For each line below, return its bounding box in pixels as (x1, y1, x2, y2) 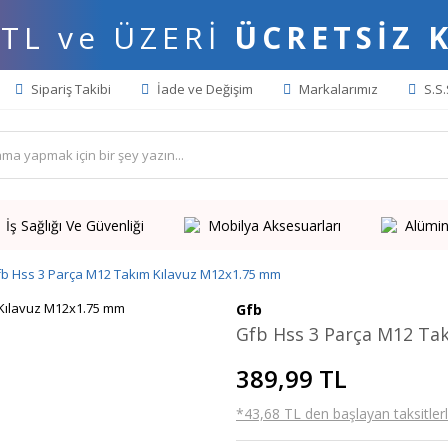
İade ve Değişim (154, 80, 253, 98)
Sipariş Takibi (28, 80, 111, 98)
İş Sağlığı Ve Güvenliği (5, 215, 144, 235)
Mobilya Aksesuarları (207, 215, 341, 235)
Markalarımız (296, 80, 378, 98)
